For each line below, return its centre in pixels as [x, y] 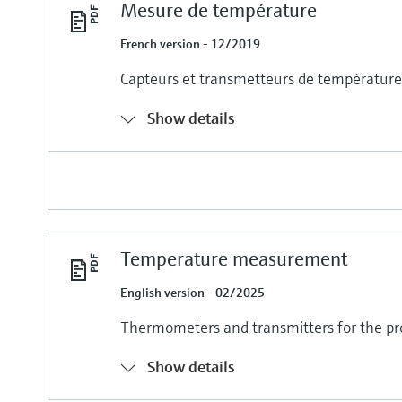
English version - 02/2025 [193, 292]
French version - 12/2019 [191, 44]
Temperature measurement [234, 258]
